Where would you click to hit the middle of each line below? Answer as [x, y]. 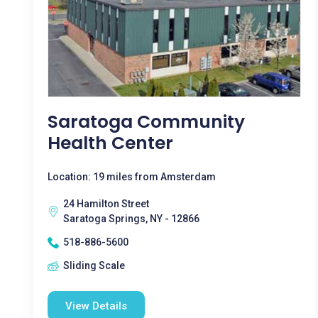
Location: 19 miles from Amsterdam [132, 177]
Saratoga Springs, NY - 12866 [131, 219]
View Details [96, 306]
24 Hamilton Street [106, 204]
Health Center [110, 143]
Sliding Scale [94, 265]
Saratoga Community [146, 122]
